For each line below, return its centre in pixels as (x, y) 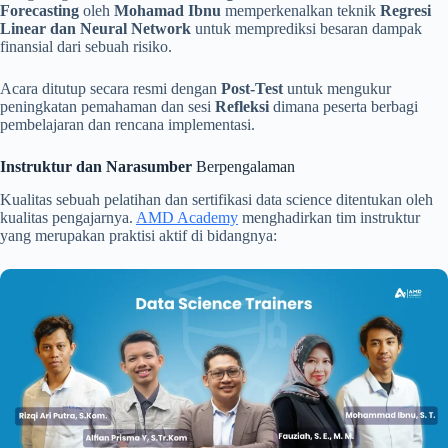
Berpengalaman (243, 167)
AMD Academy (187, 217)
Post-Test (252, 89)
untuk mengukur (337, 89)
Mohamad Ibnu (167, 11)
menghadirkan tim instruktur (329, 217)
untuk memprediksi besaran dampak (306, 29)
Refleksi (242, 107)
